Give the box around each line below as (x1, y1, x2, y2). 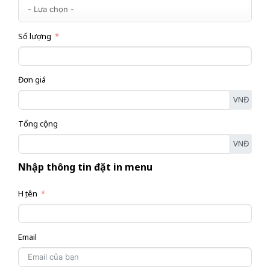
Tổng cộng (17, 118, 58, 130)
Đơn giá (17, 74, 46, 86)
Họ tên (17, 187, 37, 199)
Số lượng (17, 30, 51, 42)
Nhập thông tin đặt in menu (17, 160, 152, 174)
